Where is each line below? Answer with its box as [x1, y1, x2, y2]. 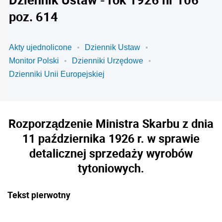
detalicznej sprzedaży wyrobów [29, 145, 193, 161]
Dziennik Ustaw [85, 43, 140, 52]
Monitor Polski [9, 56, 59, 65]
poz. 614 [9, 8, 58, 25]
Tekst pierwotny [7, 189, 70, 201]
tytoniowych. [78, 160, 144, 176]
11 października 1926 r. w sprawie [22, 130, 200, 146]
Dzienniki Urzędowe [72, 56, 143, 65]
